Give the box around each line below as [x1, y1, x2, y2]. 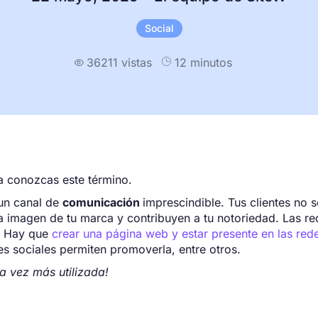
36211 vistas [87, 55, 152, 70]
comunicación [62, 195, 143, 210]
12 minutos [175, 55, 232, 70]
